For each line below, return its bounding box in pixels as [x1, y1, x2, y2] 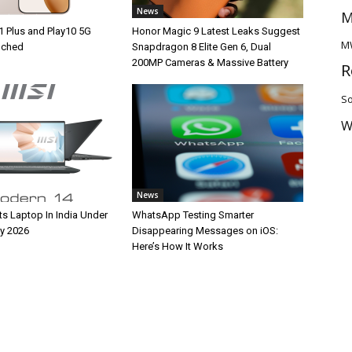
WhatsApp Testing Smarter [132, 209, 254, 221]
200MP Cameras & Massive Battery [132, 57, 288, 68]
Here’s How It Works [132, 240, 223, 252]
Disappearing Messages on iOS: [132, 225, 278, 236]
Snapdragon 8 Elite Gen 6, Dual [132, 41, 271, 53]
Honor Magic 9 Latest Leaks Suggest [132, 25, 300, 37]
